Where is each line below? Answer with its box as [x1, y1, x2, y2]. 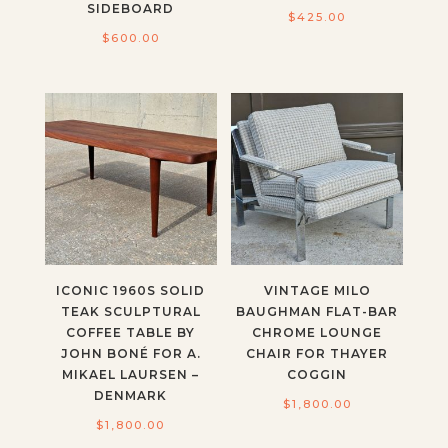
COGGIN [287, 366, 348, 382]
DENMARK [94, 387, 168, 403]
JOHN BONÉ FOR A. [60, 345, 201, 361]
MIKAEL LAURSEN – [62, 366, 200, 382]
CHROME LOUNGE [252, 324, 383, 340]
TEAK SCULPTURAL [60, 303, 201, 319]
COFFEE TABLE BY [66, 324, 196, 340]
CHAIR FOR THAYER [246, 345, 389, 361]
